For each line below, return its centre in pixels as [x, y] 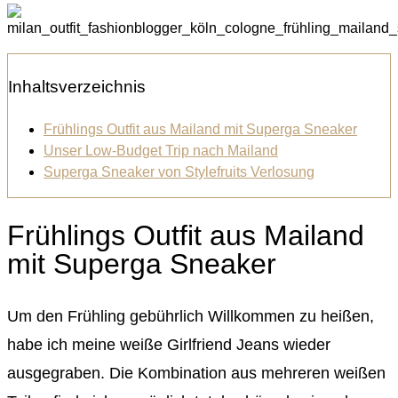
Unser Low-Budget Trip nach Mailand [161, 150]
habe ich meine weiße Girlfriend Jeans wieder [169, 344]
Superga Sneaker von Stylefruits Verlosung [179, 171]
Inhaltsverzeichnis [77, 86]
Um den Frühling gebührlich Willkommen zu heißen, [191, 316]
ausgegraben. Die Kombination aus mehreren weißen [196, 373]
